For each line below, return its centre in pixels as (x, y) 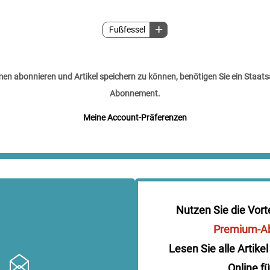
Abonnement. (135, 93)
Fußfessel (127, 30)
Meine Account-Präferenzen (135, 117)
